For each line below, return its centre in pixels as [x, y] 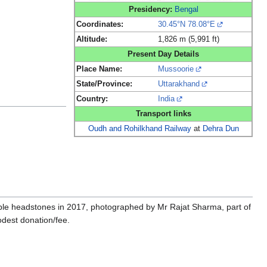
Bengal [186, 10]
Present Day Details [163, 55]
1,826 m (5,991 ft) [189, 40]
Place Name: [99, 69]
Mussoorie [176, 69]
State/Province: [104, 84]
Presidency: [150, 10]
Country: [92, 99]
